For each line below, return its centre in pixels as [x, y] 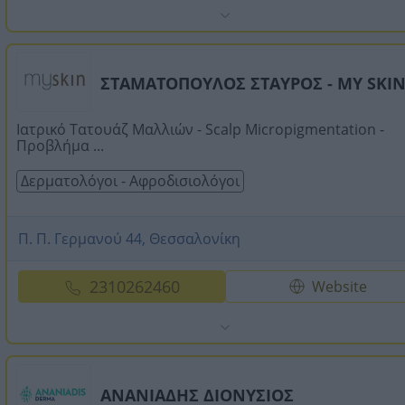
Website [340, 286]
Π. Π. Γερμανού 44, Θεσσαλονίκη [129, 238]
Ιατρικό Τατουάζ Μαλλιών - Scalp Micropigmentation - [200, 129]
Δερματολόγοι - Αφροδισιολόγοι [130, 180]
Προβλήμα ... [60, 145]
